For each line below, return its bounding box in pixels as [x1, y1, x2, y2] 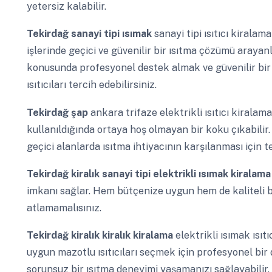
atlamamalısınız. [26, 202, 101, 214]
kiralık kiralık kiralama [70, 229, 175, 241]
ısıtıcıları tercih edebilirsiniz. [26, 79, 157, 91]
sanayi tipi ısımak [70, 28, 154, 40]
